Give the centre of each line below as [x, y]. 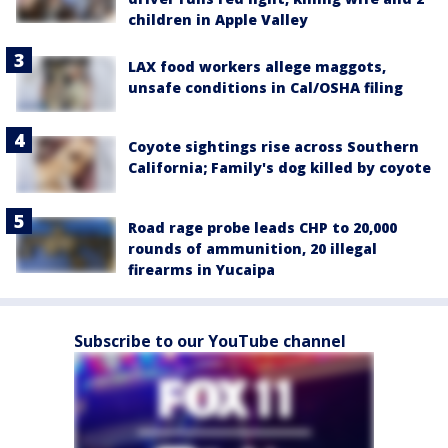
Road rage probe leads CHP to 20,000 [262, 227]
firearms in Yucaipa [201, 269]
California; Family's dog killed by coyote [279, 168]
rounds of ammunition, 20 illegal [252, 248]
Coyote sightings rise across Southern [273, 147]
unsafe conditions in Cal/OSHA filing [265, 87]
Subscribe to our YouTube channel [210, 340]
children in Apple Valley [218, 19]
